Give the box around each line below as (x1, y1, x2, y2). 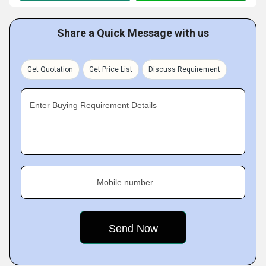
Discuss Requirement (148, 65, 220, 74)
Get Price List (89, 65, 132, 74)
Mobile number (97, 178, 153, 187)
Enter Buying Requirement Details (30, 100, 157, 110)
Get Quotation (27, 65, 73, 74)
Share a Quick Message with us (57, 27, 209, 39)
